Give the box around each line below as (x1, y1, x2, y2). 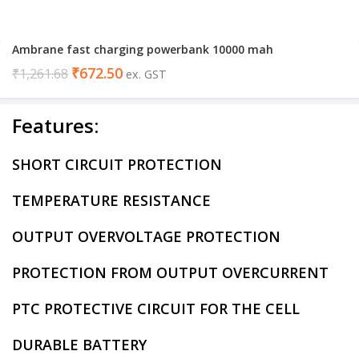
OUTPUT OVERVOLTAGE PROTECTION (12, 227, 280, 246)
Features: (12, 112, 99, 139)
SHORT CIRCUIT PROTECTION (12, 155, 222, 174)
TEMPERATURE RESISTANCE (12, 191, 211, 210)
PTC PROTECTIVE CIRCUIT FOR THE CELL (12, 299, 300, 318)
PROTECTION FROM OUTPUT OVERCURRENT (12, 263, 329, 282)
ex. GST (126, 67, 167, 82)
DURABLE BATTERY (12, 335, 147, 354)
